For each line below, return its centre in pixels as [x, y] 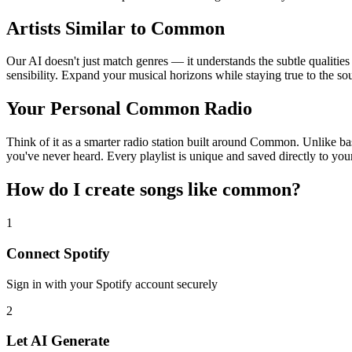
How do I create [73, 190]
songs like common [216, 190]
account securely [175, 284]
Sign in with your [51, 284]
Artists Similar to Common [115, 28]
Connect [35, 253]
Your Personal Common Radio [129, 109]
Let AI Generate [58, 341]
